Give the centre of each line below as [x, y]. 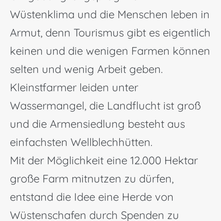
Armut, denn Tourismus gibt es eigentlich [110, 33]
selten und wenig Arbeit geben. [86, 69]
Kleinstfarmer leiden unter [74, 87]
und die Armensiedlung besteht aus [97, 124]
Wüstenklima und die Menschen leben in [110, 14]
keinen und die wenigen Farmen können [110, 51]
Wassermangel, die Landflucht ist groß [105, 106]
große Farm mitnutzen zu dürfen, [92, 179]
